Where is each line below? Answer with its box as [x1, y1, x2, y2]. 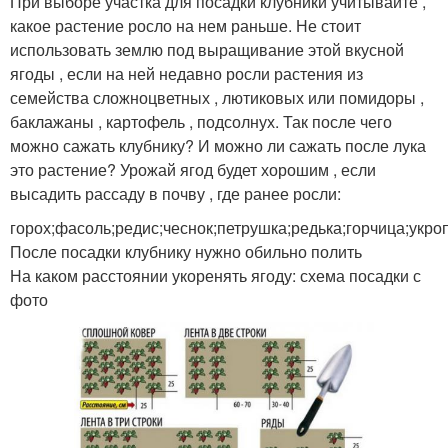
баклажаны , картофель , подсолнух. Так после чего [10, 110, 392, 134]
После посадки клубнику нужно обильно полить [10, 240, 362, 264]
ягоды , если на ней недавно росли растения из [10, 62, 363, 86]
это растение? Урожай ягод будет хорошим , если [10, 158, 376, 182]
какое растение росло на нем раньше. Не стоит [10, 14, 361, 38]
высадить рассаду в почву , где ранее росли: [10, 182, 341, 206]
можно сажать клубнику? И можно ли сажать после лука [10, 134, 426, 158]
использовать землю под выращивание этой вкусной [10, 38, 404, 62]
